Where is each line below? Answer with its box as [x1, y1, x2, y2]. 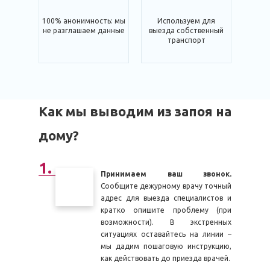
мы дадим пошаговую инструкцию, [101, 242, 231, 250]
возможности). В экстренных [101, 218, 231, 226]
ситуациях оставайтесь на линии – [101, 230, 231, 238]
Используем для [157, 17, 215, 25]
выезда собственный [149, 27, 224, 34]
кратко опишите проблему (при [101, 206, 231, 214]
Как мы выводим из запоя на [39, 104, 231, 119]
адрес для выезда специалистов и [101, 194, 231, 202]
